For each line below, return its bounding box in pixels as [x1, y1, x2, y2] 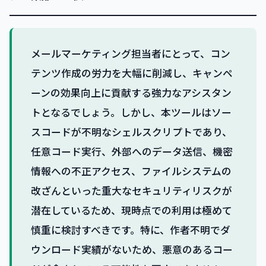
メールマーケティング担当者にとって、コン [31, 47, 230, 60]
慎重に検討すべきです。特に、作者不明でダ [31, 224, 230, 236]
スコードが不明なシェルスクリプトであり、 [31, 126, 232, 138]
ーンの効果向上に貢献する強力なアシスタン [31, 87, 232, 99]
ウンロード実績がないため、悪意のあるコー [31, 243, 233, 256]
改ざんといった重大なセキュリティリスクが [31, 185, 232, 197]
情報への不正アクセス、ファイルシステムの [31, 165, 232, 178]
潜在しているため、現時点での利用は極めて [31, 204, 232, 217]
